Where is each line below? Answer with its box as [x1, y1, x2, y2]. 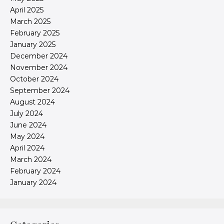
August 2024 [10, 97, 55, 107]
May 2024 [10, 132, 44, 141]
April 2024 [10, 143, 44, 153]
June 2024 [10, 120, 46, 130]
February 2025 [10, 28, 59, 38]
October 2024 [10, 74, 58, 84]
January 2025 [10, 40, 55, 49]
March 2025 [10, 17, 50, 26]
